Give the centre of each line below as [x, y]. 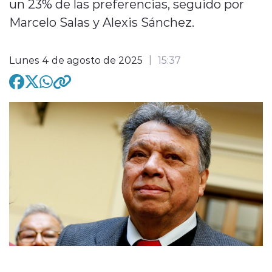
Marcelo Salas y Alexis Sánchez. [102, 22]
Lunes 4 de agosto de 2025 [76, 59]
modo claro [102, 57]
